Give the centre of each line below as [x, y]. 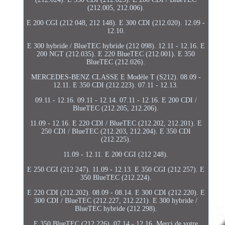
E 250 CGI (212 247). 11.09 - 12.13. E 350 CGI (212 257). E [116, 169]
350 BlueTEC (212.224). [116, 177]
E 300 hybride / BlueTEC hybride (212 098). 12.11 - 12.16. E [116, 46]
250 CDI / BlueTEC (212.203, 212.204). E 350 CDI [116, 131]
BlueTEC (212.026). [116, 62]
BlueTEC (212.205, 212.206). [116, 108]
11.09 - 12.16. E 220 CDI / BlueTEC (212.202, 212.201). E [116, 123]
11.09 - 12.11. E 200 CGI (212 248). [116, 154]
